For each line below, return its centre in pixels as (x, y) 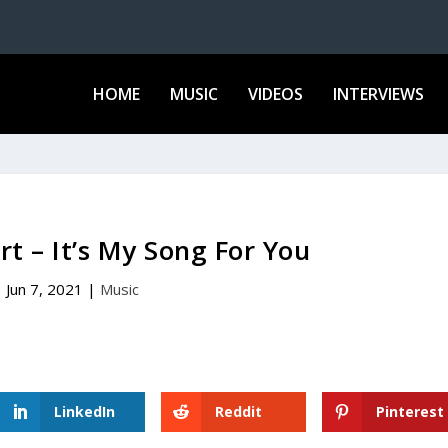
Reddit (238, 411)
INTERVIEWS (378, 93)
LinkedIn (85, 411)
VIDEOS (275, 93)
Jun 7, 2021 (45, 288)
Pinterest (409, 411)
